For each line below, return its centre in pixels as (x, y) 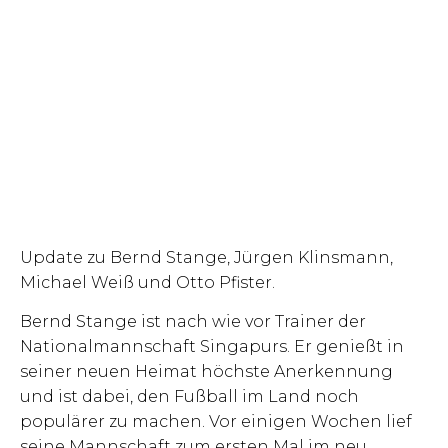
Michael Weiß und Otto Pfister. (147, 283)
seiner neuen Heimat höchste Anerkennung (206, 372)
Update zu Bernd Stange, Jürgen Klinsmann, (206, 258)
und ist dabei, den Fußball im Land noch (189, 397)
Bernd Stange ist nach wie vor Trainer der (193, 322)
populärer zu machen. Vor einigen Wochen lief (216, 422)
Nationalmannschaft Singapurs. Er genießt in (212, 347)
